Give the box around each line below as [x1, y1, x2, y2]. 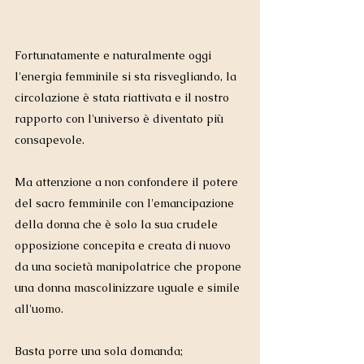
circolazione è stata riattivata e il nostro [15, 90, 232, 106]
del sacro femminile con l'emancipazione [15, 196, 237, 211]
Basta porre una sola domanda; [15, 344, 186, 359]
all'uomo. [15, 301, 63, 317]
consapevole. [15, 132, 88, 148]
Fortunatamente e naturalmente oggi [15, 48, 214, 63]
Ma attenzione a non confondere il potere [15, 175, 241, 190]
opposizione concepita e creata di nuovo [15, 238, 234, 253]
